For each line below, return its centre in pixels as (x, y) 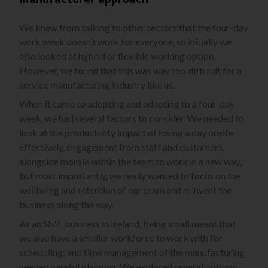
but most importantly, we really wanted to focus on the (130, 176)
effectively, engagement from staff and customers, (122, 147)
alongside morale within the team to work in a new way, (130, 162)
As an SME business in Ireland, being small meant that (127, 224)
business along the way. (66, 205)
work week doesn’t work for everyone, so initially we (125, 42)
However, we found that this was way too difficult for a (130, 71)
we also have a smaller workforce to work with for (121, 238)
